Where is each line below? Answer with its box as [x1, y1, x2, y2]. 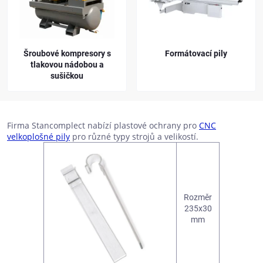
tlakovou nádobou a [30, 59, 104, 69]
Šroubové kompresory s [23, 48, 111, 58]
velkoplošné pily [7, 130, 70, 142]
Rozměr [184, 192, 212, 202]
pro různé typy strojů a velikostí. [70, 130, 198, 142]
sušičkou [50, 70, 83, 80]
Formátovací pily [165, 48, 227, 58]
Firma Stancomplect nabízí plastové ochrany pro [7, 119, 199, 131]
